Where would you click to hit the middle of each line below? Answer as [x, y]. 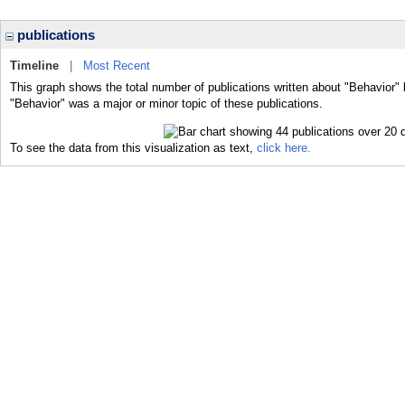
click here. [284, 147]
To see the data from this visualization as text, [133, 147]
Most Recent [117, 66]
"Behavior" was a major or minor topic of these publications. [166, 104]
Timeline [34, 66]
